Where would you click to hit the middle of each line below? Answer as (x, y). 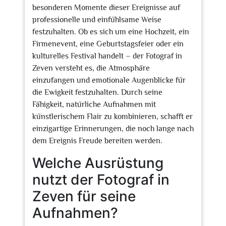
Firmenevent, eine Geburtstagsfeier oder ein (108, 44)
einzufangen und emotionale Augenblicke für (109, 80)
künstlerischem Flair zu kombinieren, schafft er (112, 117)
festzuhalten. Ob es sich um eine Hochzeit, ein (111, 32)
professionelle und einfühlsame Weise (97, 20)
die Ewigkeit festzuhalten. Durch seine (97, 92)
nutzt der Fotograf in (101, 180)
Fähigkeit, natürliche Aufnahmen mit (94, 104)
